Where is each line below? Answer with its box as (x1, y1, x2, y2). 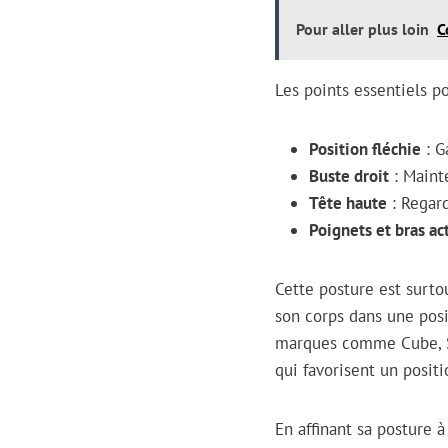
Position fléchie (309, 138, 421, 161)
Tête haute (309, 192, 387, 215)
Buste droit (309, 165, 389, 188)
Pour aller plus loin (296, 19, 429, 40)
